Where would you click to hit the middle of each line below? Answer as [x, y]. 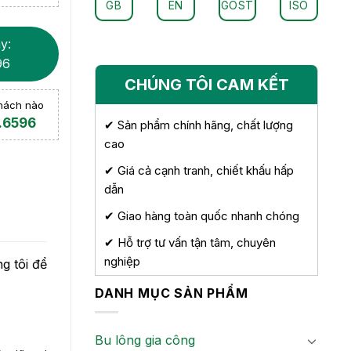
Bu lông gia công [145, 340]
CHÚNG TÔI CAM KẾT [206, 84]
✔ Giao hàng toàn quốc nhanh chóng [202, 215]
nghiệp [122, 261]
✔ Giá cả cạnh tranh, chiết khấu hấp [199, 170]
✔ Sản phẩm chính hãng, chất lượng [199, 125]
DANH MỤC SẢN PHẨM [172, 293]
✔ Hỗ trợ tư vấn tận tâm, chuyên [190, 242]
